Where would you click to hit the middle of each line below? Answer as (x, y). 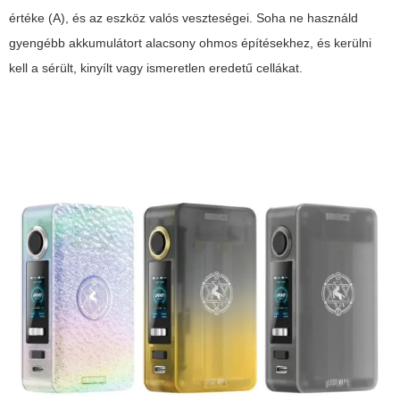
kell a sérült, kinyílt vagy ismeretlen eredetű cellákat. (156, 67)
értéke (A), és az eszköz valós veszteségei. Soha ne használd (183, 17)
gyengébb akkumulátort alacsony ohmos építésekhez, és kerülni (190, 42)
